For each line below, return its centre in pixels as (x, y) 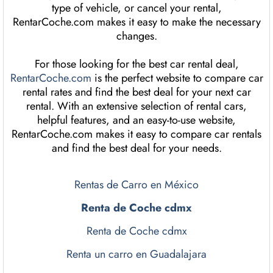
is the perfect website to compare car (177, 78)
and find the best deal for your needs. (136, 148)
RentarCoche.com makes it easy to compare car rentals (136, 134)
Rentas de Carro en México (136, 185)
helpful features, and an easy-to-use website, (136, 120)
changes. (136, 36)
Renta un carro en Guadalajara (136, 254)
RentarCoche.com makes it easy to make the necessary (136, 22)
